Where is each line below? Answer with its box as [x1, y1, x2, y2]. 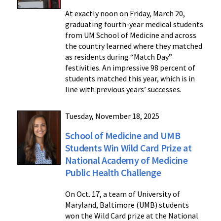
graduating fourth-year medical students [65, 19, 203, 30]
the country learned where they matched [65, 41, 202, 51]
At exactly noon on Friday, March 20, [65, 8, 185, 19]
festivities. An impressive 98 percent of [65, 63, 195, 73]
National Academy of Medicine [65, 154, 188, 167]
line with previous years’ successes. [65, 84, 182, 95]
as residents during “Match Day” [65, 52, 172, 62]
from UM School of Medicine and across [65, 30, 196, 40]
